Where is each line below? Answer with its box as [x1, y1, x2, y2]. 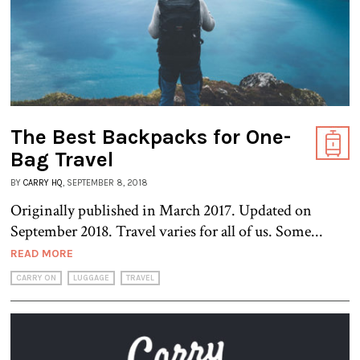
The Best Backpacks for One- [10, 124, 291, 149]
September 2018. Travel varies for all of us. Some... [10, 220, 323, 242]
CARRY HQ [23, 177, 63, 188]
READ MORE [10, 246, 73, 260]
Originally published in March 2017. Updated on [10, 199, 312, 221]
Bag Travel [10, 146, 114, 172]
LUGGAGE [73, 272, 109, 283]
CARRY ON [16, 272, 56, 283]
